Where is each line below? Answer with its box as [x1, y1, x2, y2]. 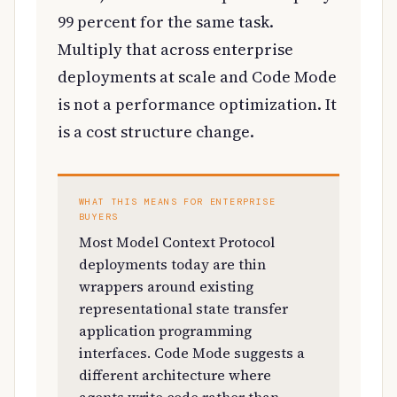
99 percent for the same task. [58, 10, 274, 33]
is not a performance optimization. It [58, 92, 337, 115]
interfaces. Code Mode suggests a [79, 342, 305, 362]
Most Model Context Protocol [79, 231, 275, 252]
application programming [79, 320, 252, 340]
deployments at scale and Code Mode [58, 65, 337, 88]
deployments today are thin [79, 253, 266, 274]
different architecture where [79, 364, 271, 385]
